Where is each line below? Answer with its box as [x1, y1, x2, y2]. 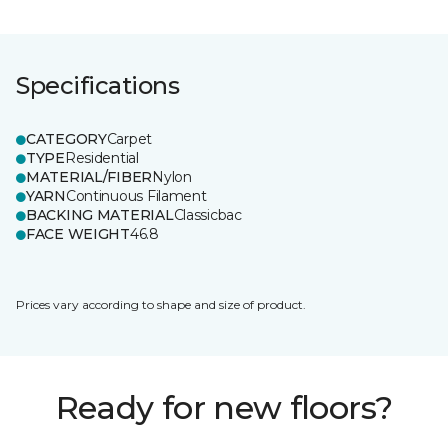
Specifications [16, 71, 180, 100]
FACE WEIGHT [26, 225, 130, 243]
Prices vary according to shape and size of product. [16, 297, 306, 312]
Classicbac [173, 206, 242, 224]
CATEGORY [26, 130, 107, 148]
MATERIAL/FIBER [26, 168, 153, 186]
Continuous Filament [65, 187, 207, 205]
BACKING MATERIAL [26, 206, 174, 224]
